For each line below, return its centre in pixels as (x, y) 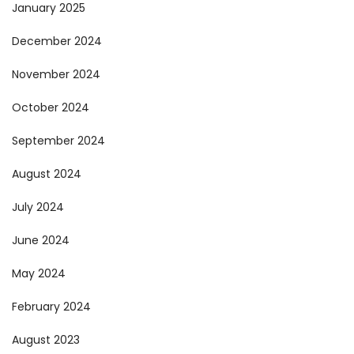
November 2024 (56, 74)
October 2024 (51, 107)
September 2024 (58, 140)
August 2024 (47, 173)
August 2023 (46, 339)
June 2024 (41, 240)
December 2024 (57, 41)
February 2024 (51, 306)
